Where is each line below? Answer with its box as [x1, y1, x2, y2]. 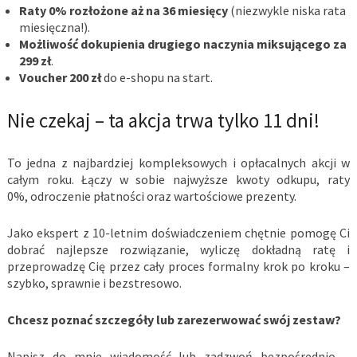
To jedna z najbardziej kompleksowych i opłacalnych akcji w [6, 155, 351, 171]
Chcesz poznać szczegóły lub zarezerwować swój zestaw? [6, 312, 341, 328]
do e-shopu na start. [100, 69, 213, 86]
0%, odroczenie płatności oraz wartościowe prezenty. [6, 188, 296, 205]
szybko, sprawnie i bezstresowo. [6, 275, 182, 292]
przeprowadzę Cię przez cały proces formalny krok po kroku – [6, 258, 351, 275]
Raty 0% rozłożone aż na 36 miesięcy [18, 2, 228, 19]
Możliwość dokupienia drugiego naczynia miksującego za [18, 36, 347, 53]
